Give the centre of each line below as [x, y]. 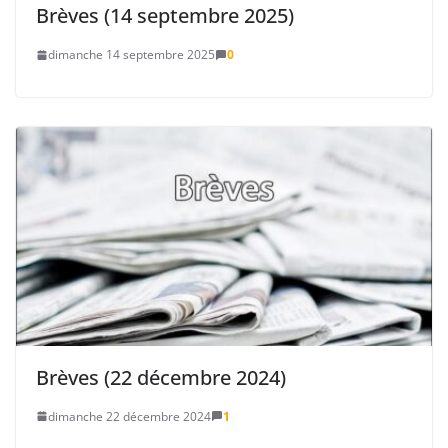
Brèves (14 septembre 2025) [165, 16]
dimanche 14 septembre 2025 [131, 55]
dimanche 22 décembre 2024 [129, 416]
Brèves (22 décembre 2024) [161, 377]
